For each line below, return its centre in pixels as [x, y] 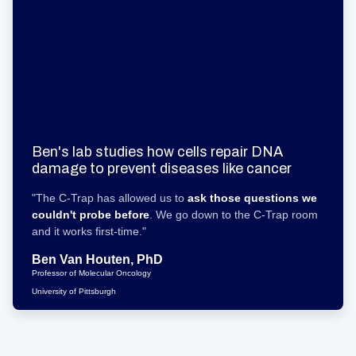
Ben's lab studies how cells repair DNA [157, 152]
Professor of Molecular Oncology [91, 273]
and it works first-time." [89, 231]
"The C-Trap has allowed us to [110, 198]
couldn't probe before [91, 215]
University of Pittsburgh [74, 291]
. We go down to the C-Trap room [234, 215]
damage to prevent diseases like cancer [162, 168]
